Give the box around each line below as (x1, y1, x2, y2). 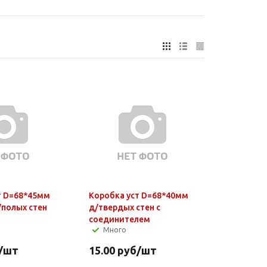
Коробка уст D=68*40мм (88, 190, 188, 200)
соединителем (88, 214, 150, 224)
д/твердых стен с (88, 202, 160, 212)
